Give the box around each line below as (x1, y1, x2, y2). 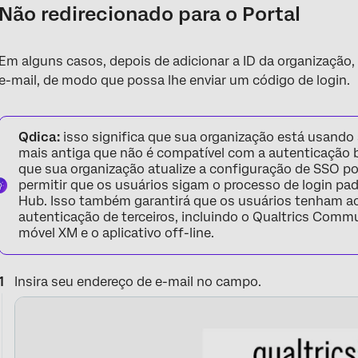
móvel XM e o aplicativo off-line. (18, 225, 215, 241)
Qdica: (18, 129, 61, 145)
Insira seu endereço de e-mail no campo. (14, 274, 262, 290)
